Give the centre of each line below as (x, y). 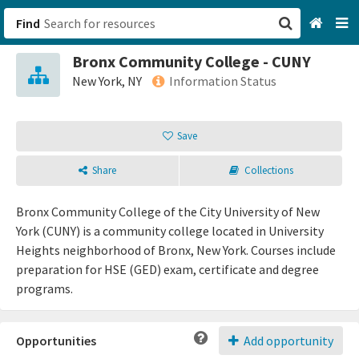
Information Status (223, 81)
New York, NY (107, 81)
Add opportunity (287, 341)
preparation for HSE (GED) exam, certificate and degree (167, 269)
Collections (268, 170)
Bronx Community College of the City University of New (168, 212)
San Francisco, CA (236, 72)
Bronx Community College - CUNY (192, 61)
